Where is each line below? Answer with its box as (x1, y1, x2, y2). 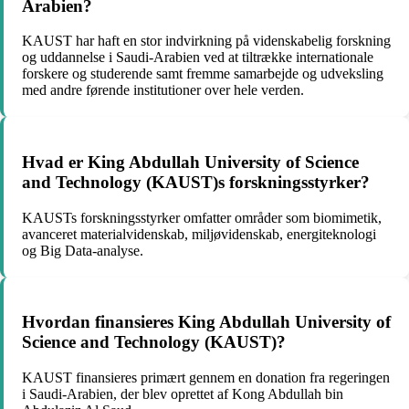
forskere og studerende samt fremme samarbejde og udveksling (22, 66, 383, 82)
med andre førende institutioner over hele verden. (22, 82, 304, 99)
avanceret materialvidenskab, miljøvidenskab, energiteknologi (22, 225, 376, 242)
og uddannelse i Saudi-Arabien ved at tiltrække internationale (22, 49, 373, 66)
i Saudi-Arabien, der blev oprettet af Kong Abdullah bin (22, 386, 343, 403)
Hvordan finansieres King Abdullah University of (22, 312, 391, 332)
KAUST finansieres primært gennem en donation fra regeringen (22, 370, 390, 386)
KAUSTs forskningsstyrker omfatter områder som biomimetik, (22, 209, 382, 225)
